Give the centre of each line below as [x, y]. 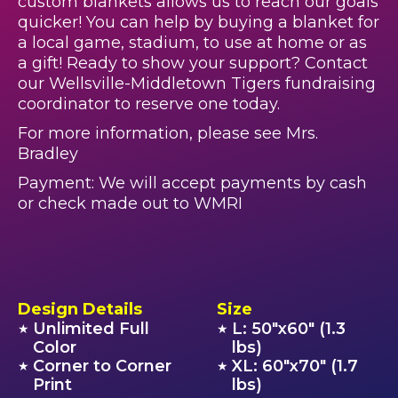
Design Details [80, 309]
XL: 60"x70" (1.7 [295, 366]
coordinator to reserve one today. [149, 104]
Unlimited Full [91, 329]
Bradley [48, 154]
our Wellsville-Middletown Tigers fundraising [197, 84]
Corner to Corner [102, 366]
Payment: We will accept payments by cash [192, 183]
